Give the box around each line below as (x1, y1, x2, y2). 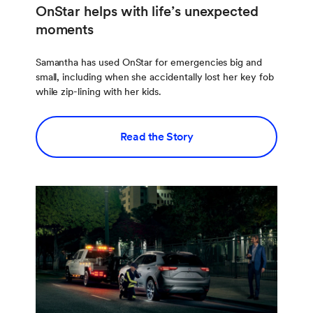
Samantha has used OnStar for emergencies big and (35, 57, 262, 68)
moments (35, 21, 94, 38)
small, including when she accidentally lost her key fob (35, 71, 274, 83)
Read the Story (119, 130, 194, 144)
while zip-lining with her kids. (35, 86, 161, 98)
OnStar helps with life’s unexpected (35, 3, 259, 20)
